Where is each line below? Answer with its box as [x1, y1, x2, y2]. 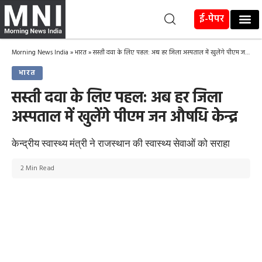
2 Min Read [20, 163, 54, 175]
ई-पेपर [199, 11, 225, 27]
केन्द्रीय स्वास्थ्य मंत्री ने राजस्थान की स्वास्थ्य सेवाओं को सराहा [12, 136, 230, 150]
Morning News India [12, 47, 68, 58]
